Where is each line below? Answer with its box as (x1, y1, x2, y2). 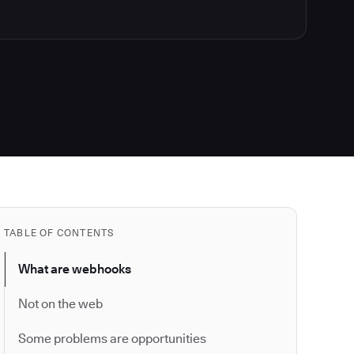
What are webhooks (18, 262, 131, 277)
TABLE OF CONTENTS (4, 227, 115, 239)
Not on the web (18, 296, 103, 311)
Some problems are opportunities (18, 331, 206, 346)
